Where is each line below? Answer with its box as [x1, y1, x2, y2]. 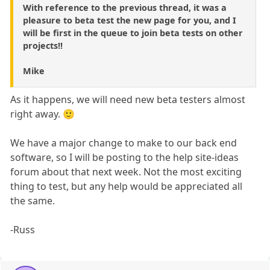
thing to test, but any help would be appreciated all [10, 179, 243, 193]
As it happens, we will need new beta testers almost [10, 92, 246, 106]
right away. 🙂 [10, 107, 75, 121]
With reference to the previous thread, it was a [23, 1, 227, 13]
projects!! [23, 39, 63, 51]
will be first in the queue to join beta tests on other [23, 27, 243, 39]
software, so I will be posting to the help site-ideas [10, 150, 239, 164]
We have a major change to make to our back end [10, 136, 237, 149]
